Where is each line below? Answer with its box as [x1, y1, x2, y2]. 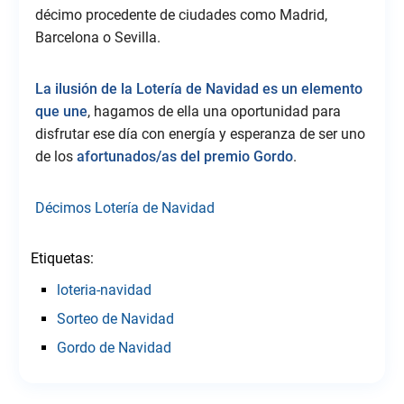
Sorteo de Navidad [57, 309, 175, 327]
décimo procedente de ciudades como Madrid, [34, 5, 327, 23]
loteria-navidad [57, 280, 152, 298]
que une [34, 102, 87, 120]
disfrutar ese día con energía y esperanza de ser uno [34, 124, 365, 142]
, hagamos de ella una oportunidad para [87, 102, 341, 120]
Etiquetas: [31, 249, 95, 267]
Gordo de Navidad [57, 338, 172, 356]
